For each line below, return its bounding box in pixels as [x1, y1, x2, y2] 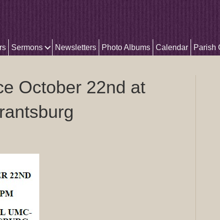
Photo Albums [102, 43, 150, 52]
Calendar [156, 43, 188, 52]
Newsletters [55, 43, 96, 52]
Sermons [11, 43, 43, 52]
